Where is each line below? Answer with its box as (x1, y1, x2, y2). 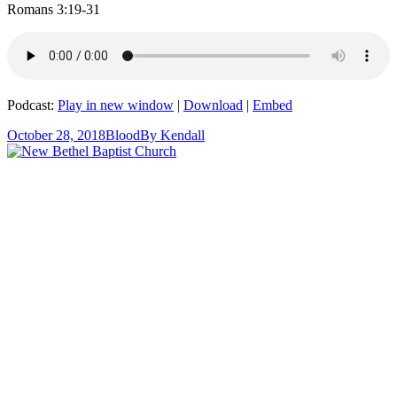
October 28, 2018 (7, 127, 105, 143)
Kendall (160, 127, 205, 143)
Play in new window (58, 97, 174, 113)
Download (183, 97, 243, 113)
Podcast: (7, 97, 58, 113)
